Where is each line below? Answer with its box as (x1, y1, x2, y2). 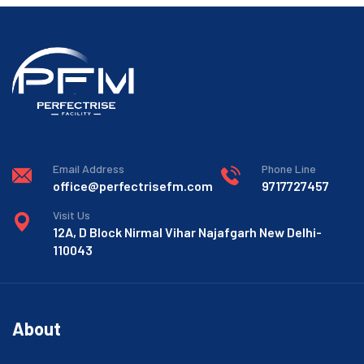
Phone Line (262, 161, 316, 175)
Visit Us (53, 207, 90, 222)
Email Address (53, 161, 124, 175)
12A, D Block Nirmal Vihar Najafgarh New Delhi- (53, 223, 322, 240)
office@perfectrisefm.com (53, 177, 213, 193)
